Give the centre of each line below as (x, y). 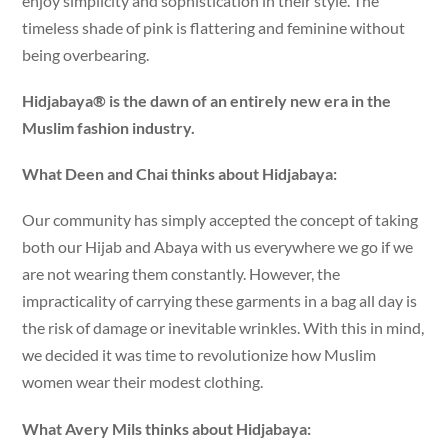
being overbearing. (87, 54)
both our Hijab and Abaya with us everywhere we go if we (218, 247)
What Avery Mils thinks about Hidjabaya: (168, 428)
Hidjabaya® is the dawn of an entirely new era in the (207, 100)
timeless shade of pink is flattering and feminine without (214, 27)
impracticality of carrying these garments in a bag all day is (220, 301)
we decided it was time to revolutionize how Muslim (199, 355)
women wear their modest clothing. (143, 382)
